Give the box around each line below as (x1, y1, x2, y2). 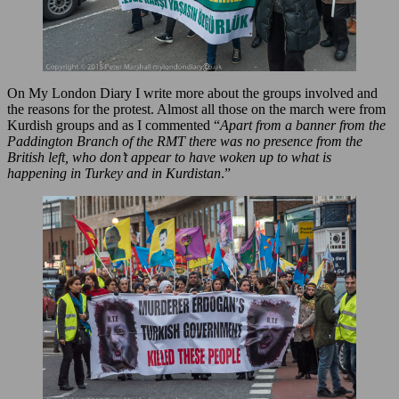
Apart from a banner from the (220, 118, 386, 134)
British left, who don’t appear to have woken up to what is (7, 150, 331, 166)
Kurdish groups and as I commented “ (7, 118, 220, 134)
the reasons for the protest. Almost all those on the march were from (7, 102, 386, 118)
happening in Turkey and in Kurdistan (7, 166, 221, 182)
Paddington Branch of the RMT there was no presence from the (7, 134, 362, 150)
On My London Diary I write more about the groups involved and (7, 85, 378, 102)
